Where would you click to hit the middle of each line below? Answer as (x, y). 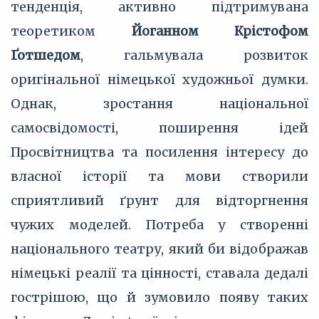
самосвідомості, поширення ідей (159, 128)
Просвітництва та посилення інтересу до (159, 152)
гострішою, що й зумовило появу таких (159, 297)
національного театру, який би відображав (159, 249)
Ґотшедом (46, 55)
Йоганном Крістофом (220, 31)
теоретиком (71, 31)
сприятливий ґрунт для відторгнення (159, 200)
